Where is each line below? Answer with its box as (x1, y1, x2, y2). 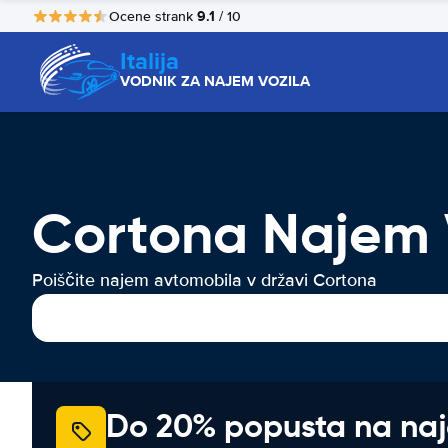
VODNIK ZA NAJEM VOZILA (120, 70, 310, 92)
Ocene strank (109, 7, 197, 25)
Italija (120, 43, 179, 78)
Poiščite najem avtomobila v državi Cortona (32, 269, 377, 291)
